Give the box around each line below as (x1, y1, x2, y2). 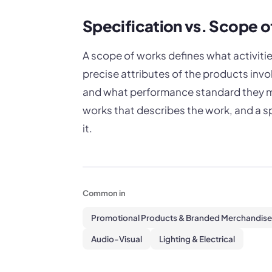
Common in (83, 188, 126, 199)
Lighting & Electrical (159, 234, 235, 245)
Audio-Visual (91, 234, 142, 245)
